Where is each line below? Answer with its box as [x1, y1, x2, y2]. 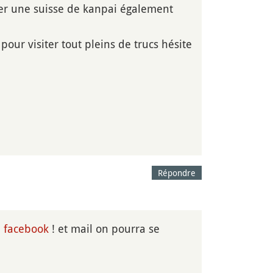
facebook [4, 221, 49, 236]
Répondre [158, 166, 196, 179]
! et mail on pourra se [49, 221, 160, 236]
